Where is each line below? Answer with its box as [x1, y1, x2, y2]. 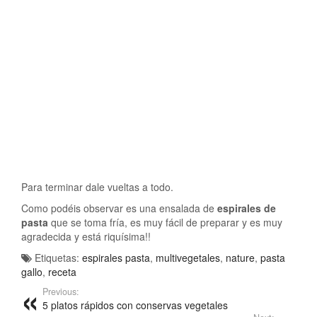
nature [226, 250, 255, 265]
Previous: [42, 284, 79, 298]
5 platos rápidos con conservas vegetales [42, 297, 228, 312]
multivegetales [156, 250, 220, 265]
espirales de [214, 200, 276, 215]
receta [48, 264, 76, 279]
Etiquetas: [35, 250, 82, 265]
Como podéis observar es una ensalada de [21, 200, 214, 215]
